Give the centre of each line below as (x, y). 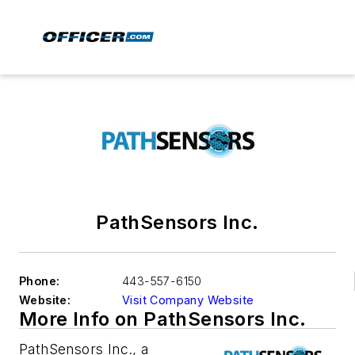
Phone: (40, 281)
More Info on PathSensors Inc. (163, 319)
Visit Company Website (188, 300)
